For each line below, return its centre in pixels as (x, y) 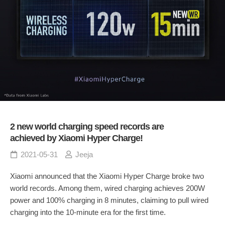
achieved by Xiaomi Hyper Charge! (76, 138)
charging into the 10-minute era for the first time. (88, 212)
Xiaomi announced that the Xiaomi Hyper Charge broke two (107, 176)
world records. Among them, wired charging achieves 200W (107, 188)
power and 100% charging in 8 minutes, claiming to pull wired (109, 200)
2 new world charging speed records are (87, 127)
